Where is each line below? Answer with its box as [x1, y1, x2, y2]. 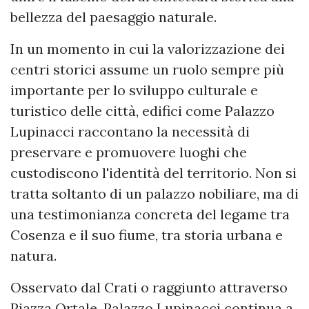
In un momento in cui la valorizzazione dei [10, 40, 285, 58]
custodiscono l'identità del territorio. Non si [10, 164, 297, 182]
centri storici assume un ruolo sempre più [10, 61, 284, 79]
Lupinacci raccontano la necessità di [10, 123, 250, 141]
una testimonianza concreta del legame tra [10, 206, 290, 223]
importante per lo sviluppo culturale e [10, 81, 258, 99]
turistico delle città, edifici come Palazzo [10, 102, 275, 120]
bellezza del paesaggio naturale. [10, 8, 217, 26]
